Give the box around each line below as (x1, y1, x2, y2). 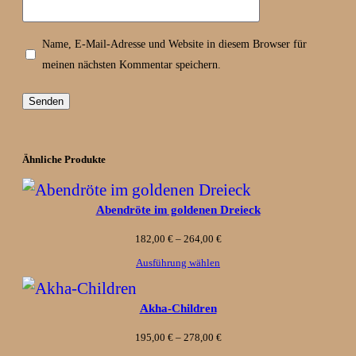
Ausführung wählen (136, 256, 220, 269)
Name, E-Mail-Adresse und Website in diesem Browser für (42, 37, 307, 50)
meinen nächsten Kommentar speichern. (42, 58, 221, 71)
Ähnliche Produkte (22, 153, 106, 165)
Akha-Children (139, 302, 217, 315)
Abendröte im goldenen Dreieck (95, 203, 261, 216)
